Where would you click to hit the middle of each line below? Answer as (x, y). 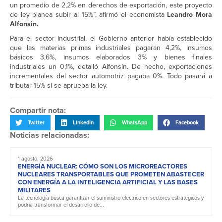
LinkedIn (83, 123)
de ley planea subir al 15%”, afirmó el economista (89, 15)
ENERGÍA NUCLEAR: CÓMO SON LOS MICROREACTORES (103, 166)
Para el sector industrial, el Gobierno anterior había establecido (111, 39)
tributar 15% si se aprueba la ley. (59, 86)
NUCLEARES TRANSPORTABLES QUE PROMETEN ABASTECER (111, 174)
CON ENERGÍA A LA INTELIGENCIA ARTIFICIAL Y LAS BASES (108, 182)
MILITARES (34, 190)
